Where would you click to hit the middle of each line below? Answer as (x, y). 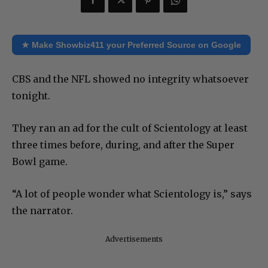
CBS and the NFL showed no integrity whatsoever (130, 79)
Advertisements (134, 239)
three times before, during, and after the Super (123, 144)
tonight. (31, 95)
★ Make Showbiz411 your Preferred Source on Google (131, 45)
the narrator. (42, 210)
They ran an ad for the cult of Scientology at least (130, 128)
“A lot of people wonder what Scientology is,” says (132, 194)
